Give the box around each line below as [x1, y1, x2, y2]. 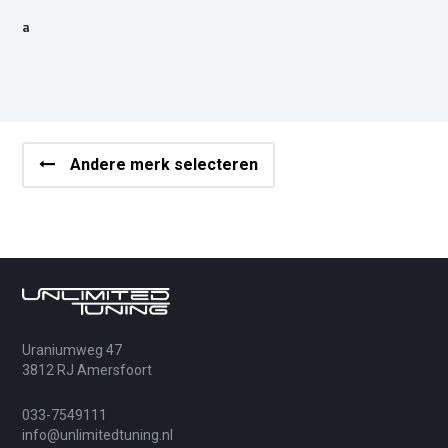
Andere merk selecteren [70, 155, 259, 175]
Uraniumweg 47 [31, 342, 123, 359]
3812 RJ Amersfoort [22, 362, 153, 379]
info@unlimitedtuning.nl [22, 427, 174, 444]
